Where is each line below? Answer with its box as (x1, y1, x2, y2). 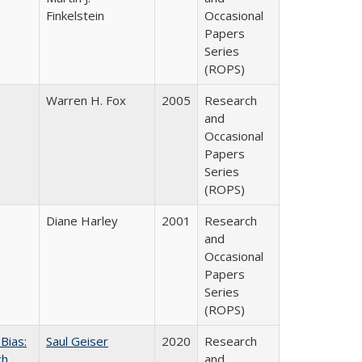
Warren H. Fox (46, 92, 126, 108)
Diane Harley (46, 213, 118, 229)
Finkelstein (46, 7, 104, 23)
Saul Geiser (46, 333, 108, 349)
